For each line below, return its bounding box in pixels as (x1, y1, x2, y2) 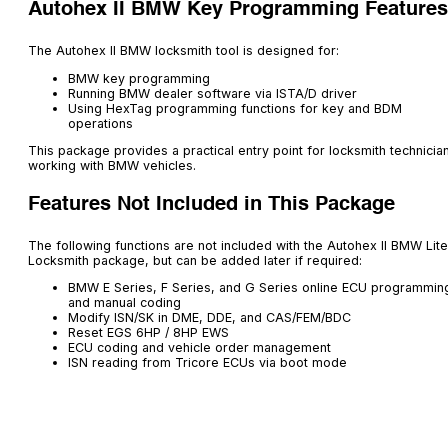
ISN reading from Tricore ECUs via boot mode (68, 355, 347, 371)
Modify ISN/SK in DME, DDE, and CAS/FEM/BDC (68, 310, 351, 326)
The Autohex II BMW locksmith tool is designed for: (28, 43, 339, 59)
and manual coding (68, 295, 181, 311)
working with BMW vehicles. (28, 158, 196, 174)
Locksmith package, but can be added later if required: (28, 252, 362, 268)
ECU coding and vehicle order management (68, 340, 331, 356)
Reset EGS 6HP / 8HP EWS (68, 325, 229, 341)
